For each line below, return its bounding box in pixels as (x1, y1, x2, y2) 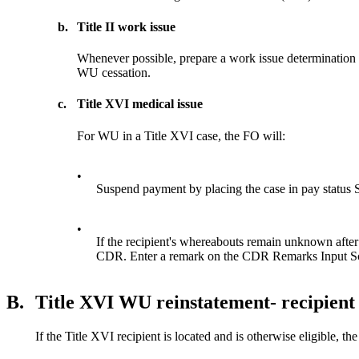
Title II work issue (77, 19, 176, 34)
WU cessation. (77, 66, 151, 79)
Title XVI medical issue (77, 97, 204, 111)
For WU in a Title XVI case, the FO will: (77, 128, 286, 143)
